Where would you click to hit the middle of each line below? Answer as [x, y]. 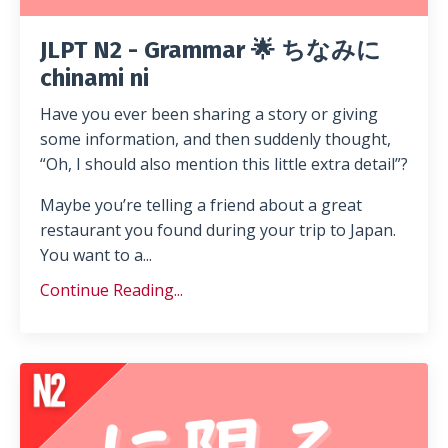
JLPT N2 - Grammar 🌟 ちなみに [210, 50]
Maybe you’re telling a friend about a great [201, 205]
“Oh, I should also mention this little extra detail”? [224, 164]
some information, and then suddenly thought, [215, 139]
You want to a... [96, 255]
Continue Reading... [111, 290]
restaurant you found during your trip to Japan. [218, 230]
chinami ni [94, 78]
